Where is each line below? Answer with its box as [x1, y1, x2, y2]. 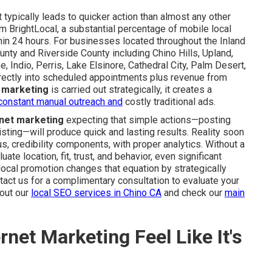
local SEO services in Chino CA [31, 186, 161, 199]
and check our [161, 186, 225, 199]
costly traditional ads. [123, 95, 216, 107]
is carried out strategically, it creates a [49, 83, 212, 95]
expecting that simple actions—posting [64, 114, 231, 126]
